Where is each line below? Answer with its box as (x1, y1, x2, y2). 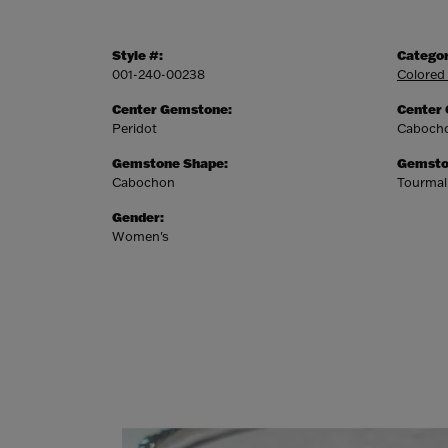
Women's (112, 228, 169, 244)
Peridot (112, 120, 157, 136)
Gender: (112, 209, 164, 225)
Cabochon (112, 174, 175, 190)
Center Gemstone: (112, 101, 232, 117)
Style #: (112, 47, 163, 63)
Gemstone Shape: (112, 155, 228, 171)
